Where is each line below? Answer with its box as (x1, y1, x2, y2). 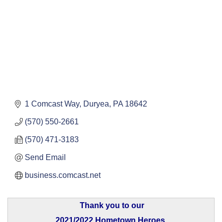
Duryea (83, 99, 109, 108)
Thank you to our (80, 201, 144, 210)
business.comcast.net (25, 170, 101, 179)
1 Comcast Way (25, 99, 79, 108)
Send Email (25, 153, 66, 162)
